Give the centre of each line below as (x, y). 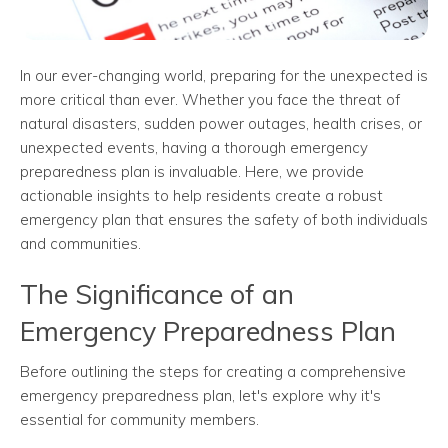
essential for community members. (139, 420)
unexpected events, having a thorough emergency (194, 148)
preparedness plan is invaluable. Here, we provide (192, 172)
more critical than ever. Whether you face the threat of (210, 100)
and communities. (80, 244)
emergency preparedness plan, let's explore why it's (200, 396)
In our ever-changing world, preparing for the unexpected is (224, 76)
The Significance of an (157, 294)
